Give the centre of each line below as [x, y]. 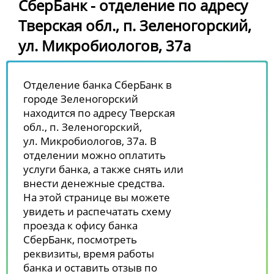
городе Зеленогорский [81, 98]
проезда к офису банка [80, 225]
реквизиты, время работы [89, 253]
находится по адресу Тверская [99, 113]
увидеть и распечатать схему [97, 211]
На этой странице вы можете [97, 197]
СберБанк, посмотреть [80, 239]
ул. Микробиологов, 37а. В [90, 141]
